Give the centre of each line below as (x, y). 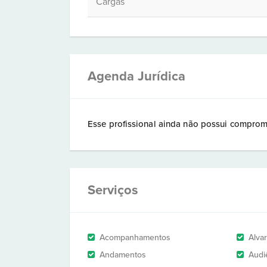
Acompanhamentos (135, 237)
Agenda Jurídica (136, 76)
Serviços (113, 190)
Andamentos (123, 255)
